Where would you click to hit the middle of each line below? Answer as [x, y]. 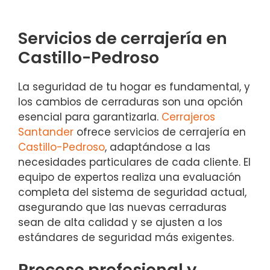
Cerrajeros [188, 117]
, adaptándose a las [158, 147]
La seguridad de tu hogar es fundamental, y [134, 86]
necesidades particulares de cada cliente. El [134, 162]
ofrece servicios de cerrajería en [160, 132]
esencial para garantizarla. [90, 117]
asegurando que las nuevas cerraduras [122, 207]
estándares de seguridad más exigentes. [126, 237]
